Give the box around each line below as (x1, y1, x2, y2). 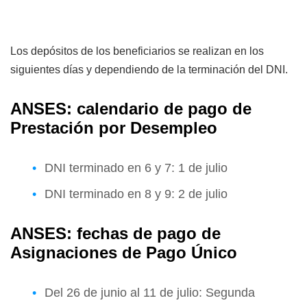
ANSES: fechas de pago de (10, 223, 221, 243)
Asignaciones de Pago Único (10, 243, 237, 262)
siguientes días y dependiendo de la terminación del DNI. (10, 63, 288, 75)
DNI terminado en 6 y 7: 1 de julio (45, 160, 228, 175)
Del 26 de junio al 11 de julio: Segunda (45, 285, 255, 299)
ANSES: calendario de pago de (10, 99, 251, 118)
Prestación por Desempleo (10, 118, 217, 137)
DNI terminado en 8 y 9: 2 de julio (45, 186, 228, 201)
